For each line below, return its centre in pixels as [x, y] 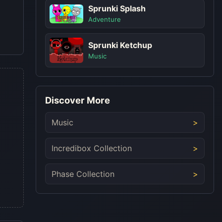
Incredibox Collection [92, 148]
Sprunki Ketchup [120, 45]
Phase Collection [83, 174]
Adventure [105, 20]
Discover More [78, 100]
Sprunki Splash [117, 9]
